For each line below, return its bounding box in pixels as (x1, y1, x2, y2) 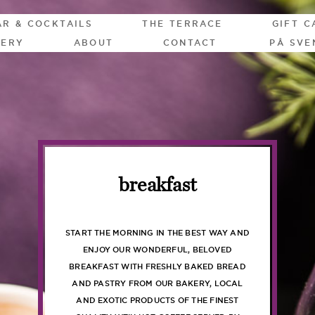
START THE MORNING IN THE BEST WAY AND (65, 229, 250, 237)
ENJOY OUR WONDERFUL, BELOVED (82, 245, 233, 254)
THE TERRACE (142, 19, 223, 28)
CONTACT (162, 38, 217, 47)
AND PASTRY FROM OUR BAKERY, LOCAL (72, 279, 243, 288)
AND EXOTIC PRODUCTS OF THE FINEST (76, 296, 239, 304)
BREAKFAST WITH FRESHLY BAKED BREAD (69, 262, 246, 271)
